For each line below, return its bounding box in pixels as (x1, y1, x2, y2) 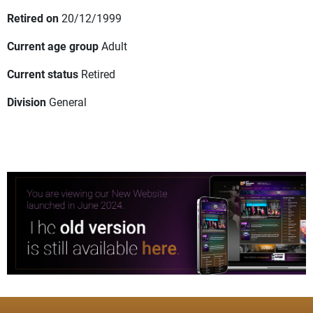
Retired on (7, 10, 59, 26)
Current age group (7, 38, 99, 54)
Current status (7, 66, 78, 82)
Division (7, 94, 46, 110)
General (49, 94, 87, 110)
